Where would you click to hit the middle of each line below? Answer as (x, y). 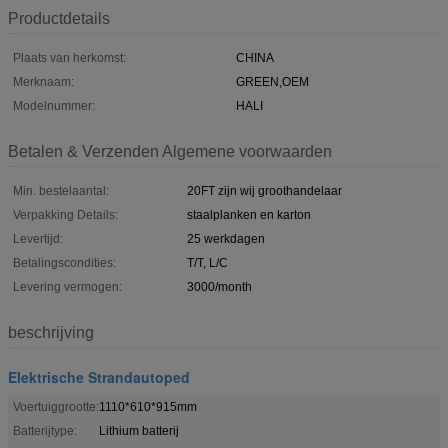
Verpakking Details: (65, 214)
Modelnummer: (54, 105)
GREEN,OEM (272, 81)
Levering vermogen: (67, 286)
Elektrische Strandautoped (99, 376)
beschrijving (51, 332)
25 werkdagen (226, 238)
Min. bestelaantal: (61, 190)
